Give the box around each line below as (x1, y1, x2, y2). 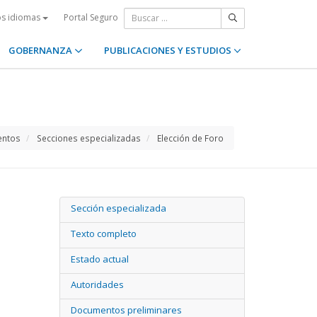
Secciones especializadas (37, 132, 141, 144)
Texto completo (70, 227, 137, 240)
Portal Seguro (64, 11, 118, 23)
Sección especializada (70, 202, 166, 214)
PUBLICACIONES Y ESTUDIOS (103, 44, 234, 57)
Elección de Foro (157, 132, 224, 144)
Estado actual (70, 253, 129, 265)
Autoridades (70, 278, 124, 291)
